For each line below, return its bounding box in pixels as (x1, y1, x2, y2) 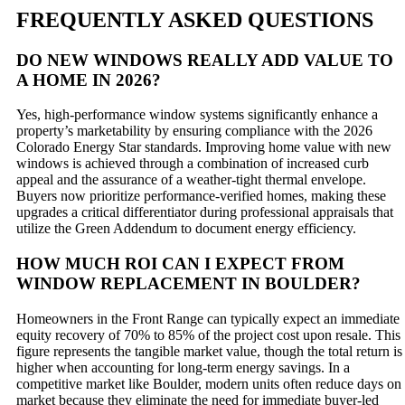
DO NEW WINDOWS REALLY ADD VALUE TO (16, 50, 393, 70)
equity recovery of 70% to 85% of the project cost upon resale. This (16, 326, 400, 343)
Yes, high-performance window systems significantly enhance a (16, 107, 378, 123)
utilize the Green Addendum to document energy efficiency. (16, 221, 356, 237)
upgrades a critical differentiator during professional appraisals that (16, 204, 393, 221)
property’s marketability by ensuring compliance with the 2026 (16, 123, 372, 139)
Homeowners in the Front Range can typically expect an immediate (16, 310, 400, 326)
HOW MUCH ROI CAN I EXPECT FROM (16, 253, 344, 273)
